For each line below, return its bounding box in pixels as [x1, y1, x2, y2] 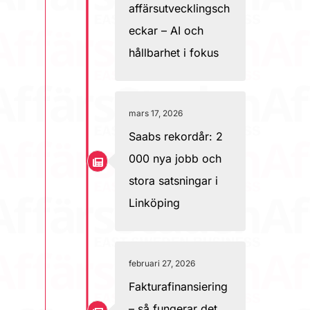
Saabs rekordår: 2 [129, 129, 223, 143]
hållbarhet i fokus [129, 46, 219, 60]
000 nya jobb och [129, 152, 221, 165]
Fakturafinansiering [129, 280, 228, 293]
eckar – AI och [129, 24, 203, 37]
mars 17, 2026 [129, 108, 183, 118]
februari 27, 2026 [129, 258, 195, 268]
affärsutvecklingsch [129, 1, 230, 15]
